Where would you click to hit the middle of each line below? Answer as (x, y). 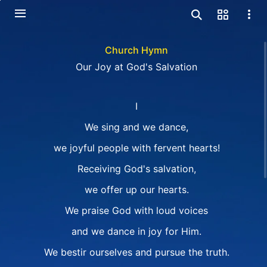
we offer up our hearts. (136, 190)
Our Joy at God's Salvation (136, 67)
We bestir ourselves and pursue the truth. (136, 252)
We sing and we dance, (136, 127)
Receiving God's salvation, (136, 169)
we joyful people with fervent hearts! (136, 148)
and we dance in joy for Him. (136, 231)
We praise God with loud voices (136, 210)
